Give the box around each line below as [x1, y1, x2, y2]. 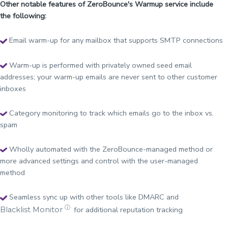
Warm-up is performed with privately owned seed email [9, 60, 192, 70]
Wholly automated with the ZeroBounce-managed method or [9, 144, 213, 155]
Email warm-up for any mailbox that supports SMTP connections [9, 35, 223, 46]
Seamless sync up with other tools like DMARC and [9, 192, 179, 203]
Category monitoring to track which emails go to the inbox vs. [9, 107, 214, 118]
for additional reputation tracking [72, 205, 183, 215]
